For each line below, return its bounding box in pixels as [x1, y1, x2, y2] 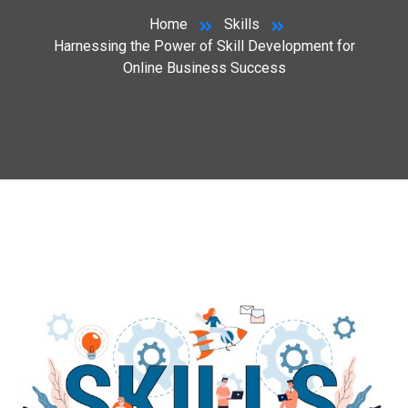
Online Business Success [122, 59, 286, 77]
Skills [223, 15, 260, 34]
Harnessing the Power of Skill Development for [53, 37, 355, 56]
